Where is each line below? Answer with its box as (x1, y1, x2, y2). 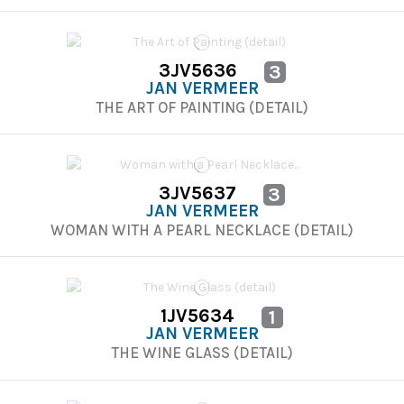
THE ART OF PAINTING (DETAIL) (92, 97, 312, 116)
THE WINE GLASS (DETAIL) (107, 344, 297, 363)
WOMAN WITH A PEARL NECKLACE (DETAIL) (47, 220, 357, 239)
